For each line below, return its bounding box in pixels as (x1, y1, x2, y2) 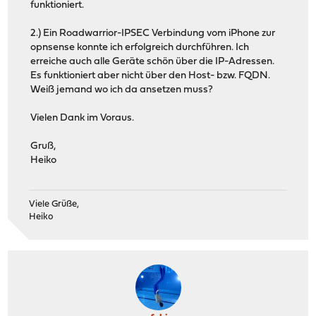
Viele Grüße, (29, 200, 80, 209)
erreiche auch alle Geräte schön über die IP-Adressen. (30, 56, 275, 68)
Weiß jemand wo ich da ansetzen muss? (30, 85, 214, 96)
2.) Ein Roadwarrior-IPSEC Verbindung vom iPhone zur (30, 28, 276, 39)
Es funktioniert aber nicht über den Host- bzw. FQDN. (30, 71, 271, 82)
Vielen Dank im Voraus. (30, 113, 135, 124)
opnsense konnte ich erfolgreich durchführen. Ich (30, 42, 250, 54)
